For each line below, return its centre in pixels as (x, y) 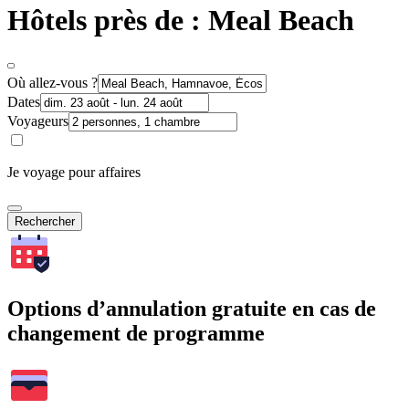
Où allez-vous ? (52, 82)
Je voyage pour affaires (74, 172)
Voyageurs (38, 121)
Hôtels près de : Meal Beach (181, 21)
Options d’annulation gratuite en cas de (192, 308)
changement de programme (136, 333)
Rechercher (45, 221)
